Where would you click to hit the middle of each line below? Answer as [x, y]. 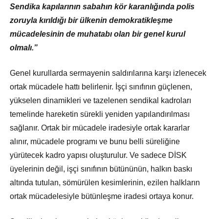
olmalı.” [24, 48]
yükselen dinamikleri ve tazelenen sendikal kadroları [100, 101]
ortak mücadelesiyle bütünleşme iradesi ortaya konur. [102, 197]
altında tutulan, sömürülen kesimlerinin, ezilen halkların [105, 183]
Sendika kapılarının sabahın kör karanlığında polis [102, 7]
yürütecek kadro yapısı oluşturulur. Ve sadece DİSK [98, 155]
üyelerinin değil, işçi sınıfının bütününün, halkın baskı [101, 169]
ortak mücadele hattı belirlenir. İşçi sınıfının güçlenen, [101, 87]
